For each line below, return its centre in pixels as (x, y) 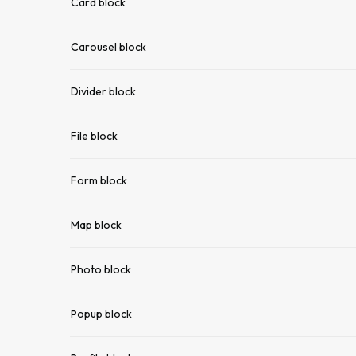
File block (94, 136)
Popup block (101, 314)
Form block (99, 180)
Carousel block (108, 47)
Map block (96, 225)
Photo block (101, 269)
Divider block (103, 91)
